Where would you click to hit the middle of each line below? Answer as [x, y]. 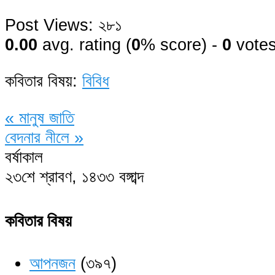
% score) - [181, 45]
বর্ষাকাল [24, 157]
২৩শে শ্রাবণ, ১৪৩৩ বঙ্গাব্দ [74, 176]
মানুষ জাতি [44, 117]
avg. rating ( [84, 45]
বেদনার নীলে [40, 137]
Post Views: [49, 25]
